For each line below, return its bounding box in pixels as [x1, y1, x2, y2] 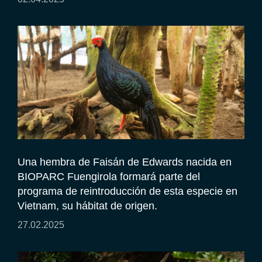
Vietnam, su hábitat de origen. [18, 199, 157, 212]
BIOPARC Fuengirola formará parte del [18, 170, 200, 182]
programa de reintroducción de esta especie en [18, 185, 237, 197]
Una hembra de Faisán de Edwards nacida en [18, 156, 232, 168]
